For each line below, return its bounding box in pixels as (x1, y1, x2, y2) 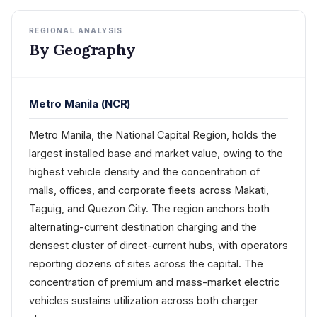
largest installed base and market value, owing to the (29, 147, 283, 160)
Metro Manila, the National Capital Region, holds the (29, 129, 277, 142)
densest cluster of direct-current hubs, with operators (29, 239, 288, 252)
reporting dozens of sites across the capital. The (29, 258, 263, 270)
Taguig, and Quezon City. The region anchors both (29, 202, 270, 215)
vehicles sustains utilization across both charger (29, 294, 258, 307)
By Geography (29, 40, 136, 60)
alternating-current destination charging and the (29, 221, 257, 234)
